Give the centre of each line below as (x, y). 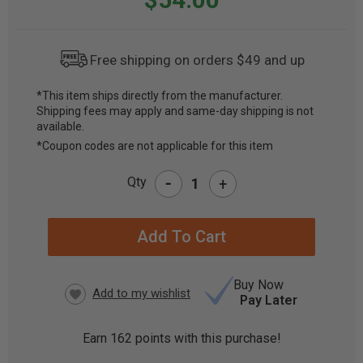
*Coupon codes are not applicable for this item (155, 146)
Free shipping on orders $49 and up (197, 60)
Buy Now (258, 285)
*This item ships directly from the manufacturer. (160, 96)
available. (60, 126)
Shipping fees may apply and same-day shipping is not (175, 111)
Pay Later (269, 300)
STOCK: (38, 135)
